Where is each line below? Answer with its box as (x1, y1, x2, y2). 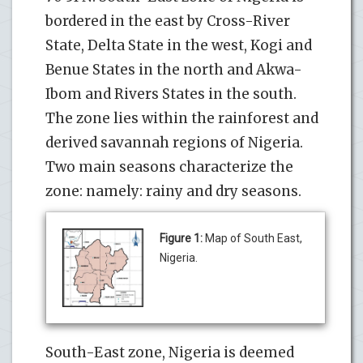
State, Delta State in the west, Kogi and (45, 36, 312, 54)
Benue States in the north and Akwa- (45, 60, 302, 79)
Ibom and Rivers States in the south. (45, 84, 297, 103)
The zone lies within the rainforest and (45, 109, 318, 127)
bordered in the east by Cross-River (45, 11, 290, 30)
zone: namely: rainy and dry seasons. (45, 181, 305, 200)
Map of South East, (203, 231, 302, 245)
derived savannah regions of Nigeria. (45, 133, 303, 152)
